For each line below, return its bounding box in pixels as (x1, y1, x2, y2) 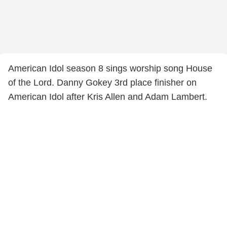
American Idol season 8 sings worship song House (8, 63, 212, 73)
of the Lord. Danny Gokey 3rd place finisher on (8, 78, 197, 88)
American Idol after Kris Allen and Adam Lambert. (8, 92, 207, 102)
